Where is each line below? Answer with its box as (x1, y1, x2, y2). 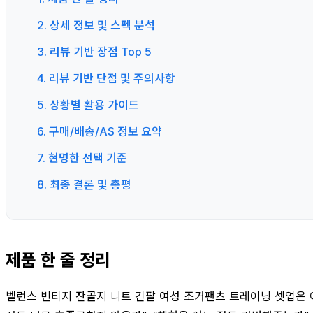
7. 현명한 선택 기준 (37, 150, 127, 165)
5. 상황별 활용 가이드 (37, 97, 139, 112)
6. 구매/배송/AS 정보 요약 (37, 124, 162, 138)
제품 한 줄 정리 (6, 249, 110, 270)
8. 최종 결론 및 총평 (37, 177, 131, 191)
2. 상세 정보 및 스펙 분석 (37, 17, 155, 32)
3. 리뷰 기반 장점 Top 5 (37, 44, 152, 59)
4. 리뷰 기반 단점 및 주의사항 (37, 71, 175, 85)
